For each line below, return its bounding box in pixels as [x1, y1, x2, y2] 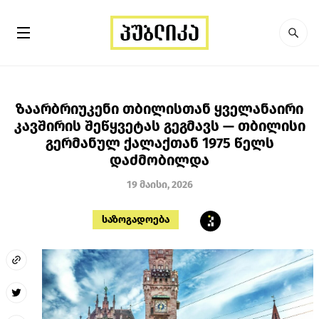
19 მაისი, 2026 [126, 178, 193, 191]
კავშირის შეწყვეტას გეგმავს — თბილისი [14, 117, 305, 135]
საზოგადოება [101, 213, 169, 226]
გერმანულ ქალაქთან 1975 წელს [45, 134, 274, 152]
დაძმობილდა [110, 151, 209, 169]
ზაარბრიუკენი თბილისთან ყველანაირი [16, 100, 303, 117]
